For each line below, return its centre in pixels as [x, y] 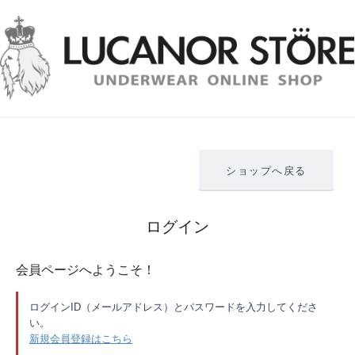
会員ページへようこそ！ [86, 270]
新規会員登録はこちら [81, 339]
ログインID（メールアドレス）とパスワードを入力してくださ [174, 307]
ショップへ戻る [266, 170]
